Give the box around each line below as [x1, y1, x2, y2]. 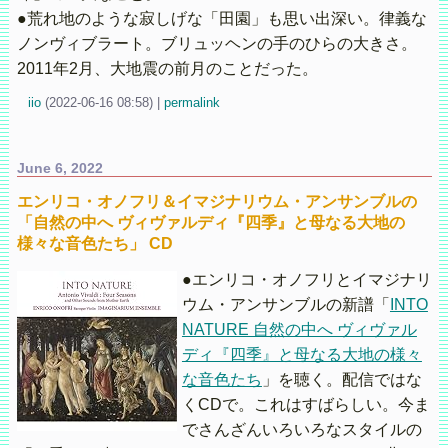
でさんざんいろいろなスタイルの [181, 421, 422, 439]
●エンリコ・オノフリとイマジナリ [181, 271, 432, 289]
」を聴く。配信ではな [261, 371, 422, 389]
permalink [163, 95, 220, 111]
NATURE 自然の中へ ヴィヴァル [181, 321, 417, 339]
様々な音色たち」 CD [16, 235, 173, 253]
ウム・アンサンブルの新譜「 [181, 296, 390, 314]
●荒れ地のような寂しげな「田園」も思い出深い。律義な [16, 10, 427, 28]
